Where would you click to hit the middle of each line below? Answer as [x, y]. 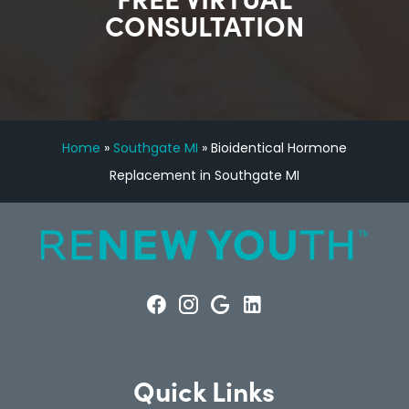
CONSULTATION [204, 25]
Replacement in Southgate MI [204, 176]
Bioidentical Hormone [278, 148]
